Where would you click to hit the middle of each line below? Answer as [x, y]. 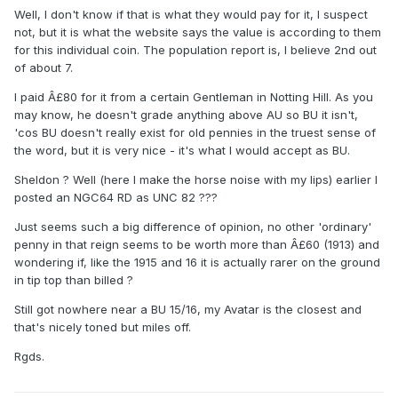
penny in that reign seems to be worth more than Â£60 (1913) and [197, 245]
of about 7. [44, 68]
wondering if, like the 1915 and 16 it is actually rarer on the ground [197, 263]
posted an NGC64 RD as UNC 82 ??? [116, 198]
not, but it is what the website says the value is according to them [198, 32]
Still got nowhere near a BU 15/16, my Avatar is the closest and [188, 310]
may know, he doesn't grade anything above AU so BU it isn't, [186, 115]
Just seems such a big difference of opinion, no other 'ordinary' [193, 227]
